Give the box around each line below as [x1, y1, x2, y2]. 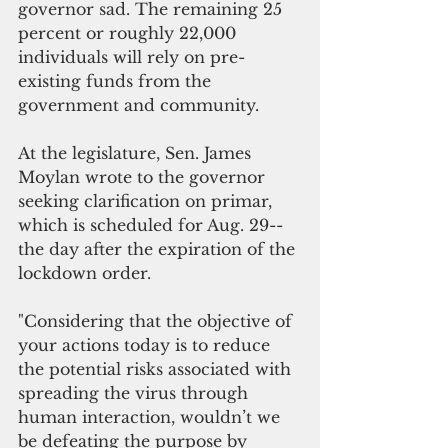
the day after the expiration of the [18, 238, 300, 259]
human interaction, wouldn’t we [18, 406, 285, 427]
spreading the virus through [18, 382, 253, 403]
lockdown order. [18, 262, 151, 283]
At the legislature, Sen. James [18, 142, 256, 163]
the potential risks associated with [18, 358, 296, 379]
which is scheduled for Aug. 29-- [18, 214, 288, 235]
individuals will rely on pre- [18, 46, 245, 67]
